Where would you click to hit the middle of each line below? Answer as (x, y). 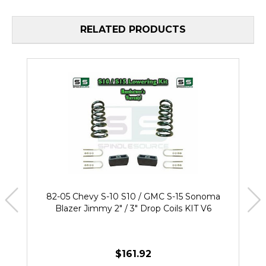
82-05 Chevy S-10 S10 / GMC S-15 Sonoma (133, 196)
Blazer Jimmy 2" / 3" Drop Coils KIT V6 (133, 208)
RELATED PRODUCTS (133, 30)
